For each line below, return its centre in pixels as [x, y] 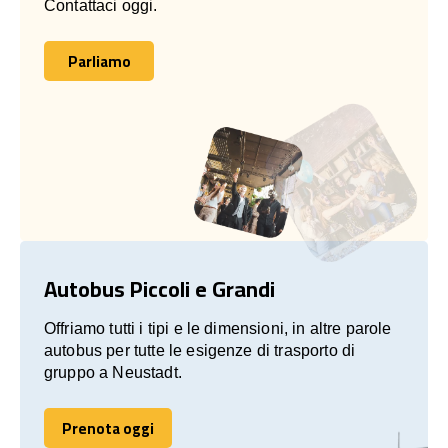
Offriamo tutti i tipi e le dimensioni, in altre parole [218, 328]
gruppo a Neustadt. [113, 372]
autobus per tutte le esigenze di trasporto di [200, 350]
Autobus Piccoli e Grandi [159, 288]
